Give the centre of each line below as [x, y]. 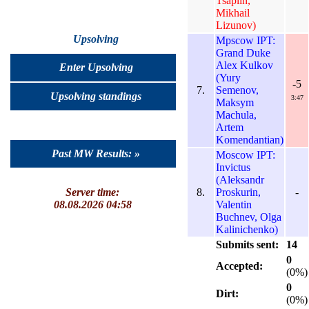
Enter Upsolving [96, 68]
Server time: [92, 192]
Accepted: [239, 266]
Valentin [234, 204]
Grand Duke [243, 52]
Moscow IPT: [246, 154]
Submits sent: [247, 244]
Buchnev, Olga [249, 217]
